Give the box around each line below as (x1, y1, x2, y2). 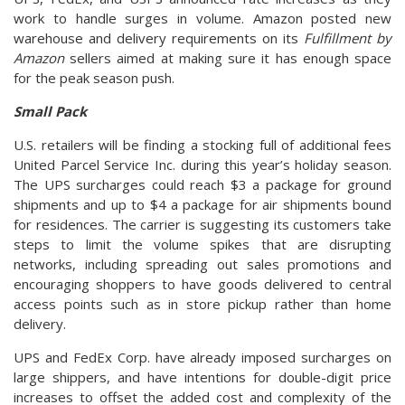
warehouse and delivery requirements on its (14, 28, 304, 47)
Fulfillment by (304, 28, 391, 47)
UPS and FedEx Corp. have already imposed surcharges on (14, 347, 391, 366)
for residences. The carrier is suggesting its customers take (14, 214, 391, 233)
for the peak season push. (14, 68, 174, 87)
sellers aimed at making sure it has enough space (64, 48, 391, 67)
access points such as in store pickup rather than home (14, 294, 391, 313)
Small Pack (14, 101, 87, 120)
